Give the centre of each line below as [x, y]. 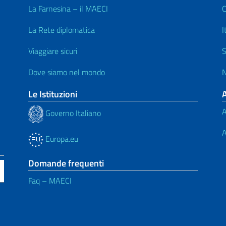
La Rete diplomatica [62, 30]
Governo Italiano [72, 113]
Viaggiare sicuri [53, 51]
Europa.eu [61, 138]
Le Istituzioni [53, 94]
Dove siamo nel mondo [67, 72]
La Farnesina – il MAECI [68, 8]
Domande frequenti [66, 163]
